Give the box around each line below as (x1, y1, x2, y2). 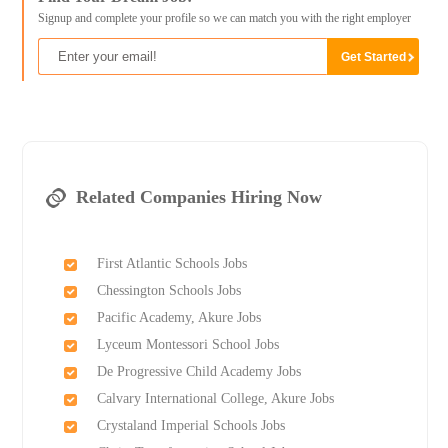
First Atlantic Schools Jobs (96, 256, 247, 272)
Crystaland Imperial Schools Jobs (96, 418, 285, 434)
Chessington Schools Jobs (96, 283, 241, 299)
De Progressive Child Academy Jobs (96, 364, 301, 380)
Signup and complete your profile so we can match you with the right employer (37, 11, 411, 26)
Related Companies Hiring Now (75, 187, 322, 208)
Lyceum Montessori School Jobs (96, 337, 279, 353)
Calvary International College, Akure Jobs (96, 391, 334, 407)
